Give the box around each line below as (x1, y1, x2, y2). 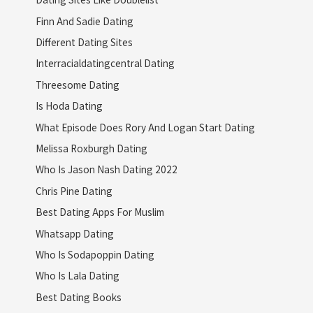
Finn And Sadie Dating (35, 13, 133, 28)
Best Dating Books (35, 289, 122, 304)
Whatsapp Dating (35, 226, 114, 240)
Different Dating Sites (35, 34, 133, 49)
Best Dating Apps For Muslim (35, 205, 164, 219)
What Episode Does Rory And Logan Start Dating (35, 119, 255, 134)
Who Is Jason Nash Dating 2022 (35, 162, 177, 177)
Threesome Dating (35, 77, 119, 92)
